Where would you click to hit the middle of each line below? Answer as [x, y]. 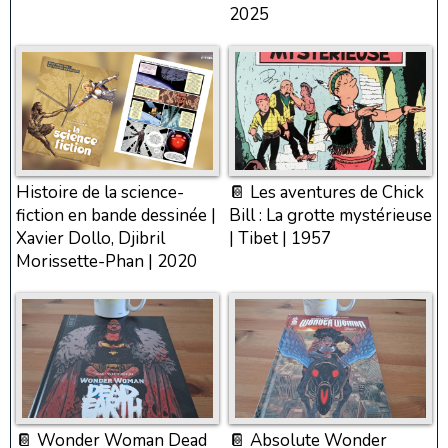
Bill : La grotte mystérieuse [330, 216]
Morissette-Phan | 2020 [106, 262]
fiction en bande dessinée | [116, 216]
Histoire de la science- [100, 193]
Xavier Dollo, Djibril [90, 239]
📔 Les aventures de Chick [326, 193]
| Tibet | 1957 [280, 239]
